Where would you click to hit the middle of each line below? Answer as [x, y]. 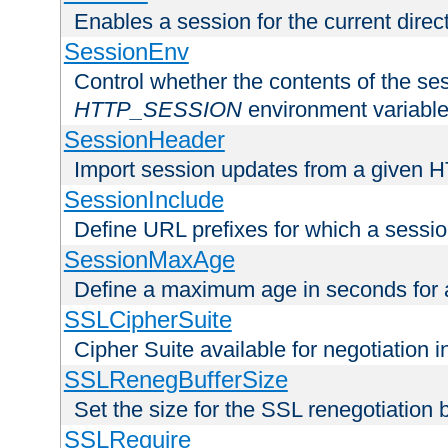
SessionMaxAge [149, 260]
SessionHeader [144, 140]
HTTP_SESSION [158, 110]
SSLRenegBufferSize [175, 380]
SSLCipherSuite [147, 320]
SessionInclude [143, 200]
